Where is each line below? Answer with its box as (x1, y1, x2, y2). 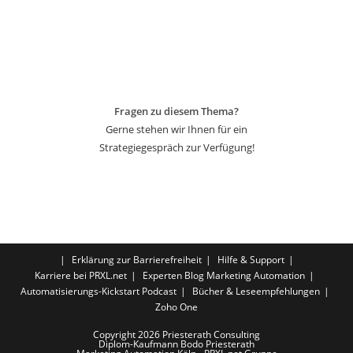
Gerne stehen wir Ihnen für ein (106, 121, 247, 136)
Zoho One (155, 299, 198, 314)
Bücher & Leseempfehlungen (191, 284, 320, 298)
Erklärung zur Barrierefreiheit (71, 252, 202, 266)
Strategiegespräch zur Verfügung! (98, 139, 255, 154)
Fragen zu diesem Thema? (114, 103, 239, 118)
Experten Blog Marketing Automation (143, 268, 305, 282)
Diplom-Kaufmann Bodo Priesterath (98, 336, 255, 351)
